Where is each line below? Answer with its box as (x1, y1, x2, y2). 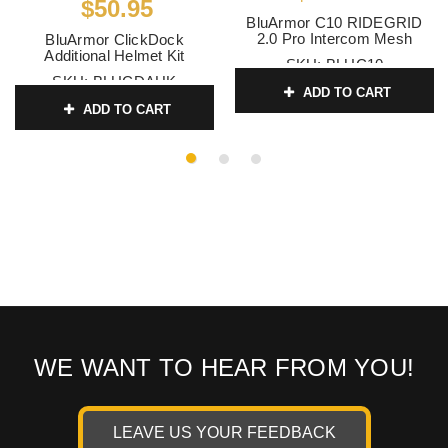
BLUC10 (325, 55, 384, 73)
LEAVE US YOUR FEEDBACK (112, 423, 336, 441)
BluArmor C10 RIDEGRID (246, 13, 423, 31)
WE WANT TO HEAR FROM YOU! (33, 353, 415, 381)
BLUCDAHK (92, 72, 177, 90)
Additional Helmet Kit (44, 46, 185, 64)
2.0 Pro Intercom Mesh (256, 29, 413, 47)
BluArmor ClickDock (45, 30, 184, 48)
